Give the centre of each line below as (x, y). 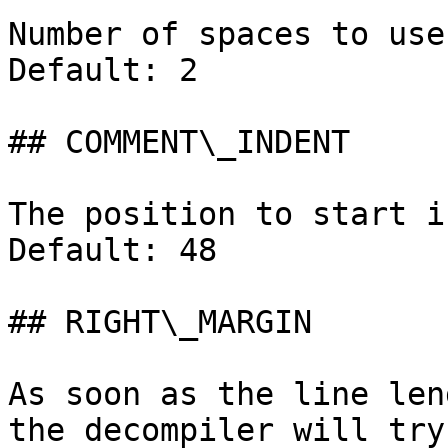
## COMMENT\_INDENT (179, 142)
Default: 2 (103, 70)
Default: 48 (112, 250)
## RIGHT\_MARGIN (160, 322)
